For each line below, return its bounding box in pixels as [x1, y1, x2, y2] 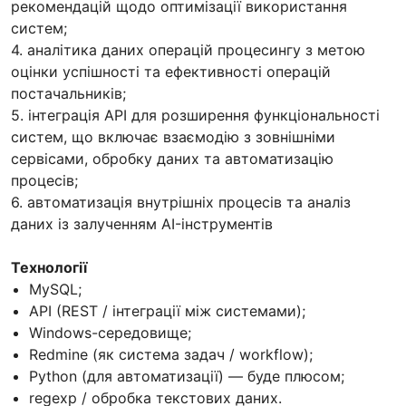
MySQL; [29, 279, 82, 298]
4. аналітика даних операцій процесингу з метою [11, 40, 365, 59]
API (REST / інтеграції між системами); [29, 301, 305, 320]
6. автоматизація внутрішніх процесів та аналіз [11, 192, 351, 211]
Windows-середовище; [29, 323, 191, 342]
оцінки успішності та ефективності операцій [11, 62, 331, 81]
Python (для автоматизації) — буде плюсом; [29, 366, 344, 385]
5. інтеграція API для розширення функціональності [11, 105, 380, 124]
